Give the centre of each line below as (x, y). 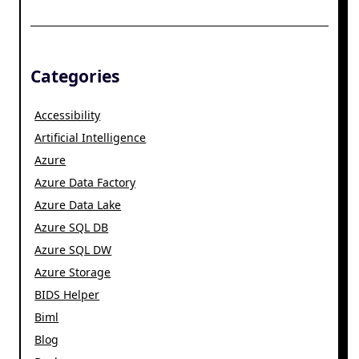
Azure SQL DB (72, 228)
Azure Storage (73, 272)
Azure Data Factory (85, 183)
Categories (75, 77)
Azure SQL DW (73, 250)
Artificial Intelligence (91, 138)
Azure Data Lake (78, 205)
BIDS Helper (67, 295)
